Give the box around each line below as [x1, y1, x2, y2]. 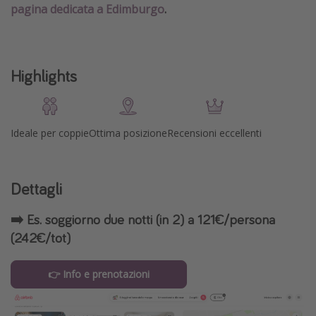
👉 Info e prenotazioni [48, 267, 150, 281]
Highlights [11, 65, 77, 87]
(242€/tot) [11, 229, 71, 247]
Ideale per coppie [11, 126, 89, 140]
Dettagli [11, 178, 62, 200]
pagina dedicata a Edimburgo [11, 1, 164, 18]
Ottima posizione [89, 126, 167, 140]
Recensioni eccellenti [167, 126, 262, 140]
